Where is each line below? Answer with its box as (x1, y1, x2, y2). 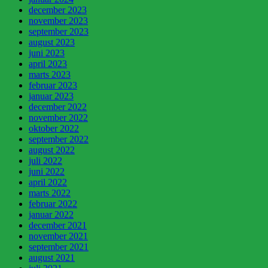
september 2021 (29, 241, 89, 252)
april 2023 (29, 58, 67, 69)
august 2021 (29, 252, 75, 263)
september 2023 (29, 26, 89, 36)
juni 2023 (29, 47, 65, 58)
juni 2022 (29, 166, 65, 176)
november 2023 (29, 15, 88, 26)
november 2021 (29, 230, 88, 241)
